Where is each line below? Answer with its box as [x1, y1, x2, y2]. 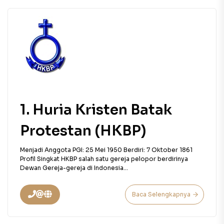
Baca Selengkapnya [132, 190, 190, 198]
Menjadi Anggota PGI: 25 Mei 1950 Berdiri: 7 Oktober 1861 [20, 146, 192, 153]
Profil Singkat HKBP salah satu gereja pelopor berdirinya [20, 155, 188, 162]
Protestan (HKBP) [20, 122, 146, 139]
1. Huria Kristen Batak [20, 101, 172, 118]
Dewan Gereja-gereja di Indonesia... [20, 164, 128, 171]
